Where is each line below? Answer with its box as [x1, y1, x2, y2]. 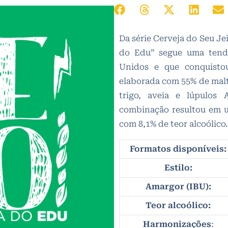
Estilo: [164, 163, 192, 173]
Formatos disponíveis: [130, 144, 227, 154]
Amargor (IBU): [145, 182, 211, 192]
